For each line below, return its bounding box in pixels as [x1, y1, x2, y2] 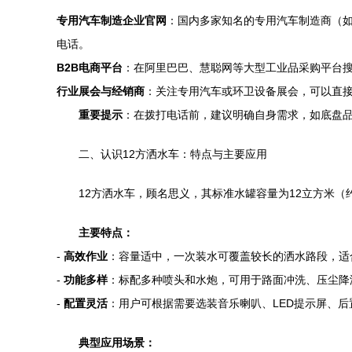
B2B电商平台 [57, 61, 123, 74]
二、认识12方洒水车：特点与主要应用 [79, 148, 267, 160]
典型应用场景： [79, 336, 156, 349]
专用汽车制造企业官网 [57, 14, 167, 27]
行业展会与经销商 [57, 85, 145, 97]
